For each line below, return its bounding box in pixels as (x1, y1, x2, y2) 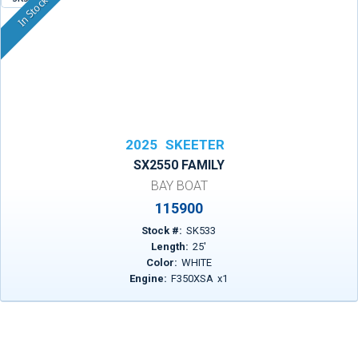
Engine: (129, 272, 168, 284)
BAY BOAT (150, 178, 208, 193)
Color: (145, 257, 177, 268)
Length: (151, 241, 189, 253)
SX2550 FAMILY (133, 157, 225, 173)
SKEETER (165, 137, 225, 153)
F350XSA (171, 272, 214, 284)
